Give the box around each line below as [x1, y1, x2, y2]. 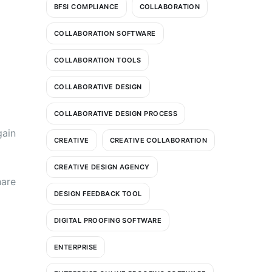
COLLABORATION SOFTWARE [54, 29, 156, 38]
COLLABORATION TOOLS [54, 55, 141, 64]
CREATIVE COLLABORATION [109, 135, 208, 144]
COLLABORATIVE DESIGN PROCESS [54, 109, 178, 118]
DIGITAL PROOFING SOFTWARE [54, 216, 161, 225]
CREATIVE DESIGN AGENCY [54, 162, 150, 171]
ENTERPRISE [54, 242, 98, 251]
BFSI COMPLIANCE [54, 2, 119, 11]
